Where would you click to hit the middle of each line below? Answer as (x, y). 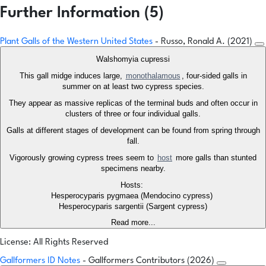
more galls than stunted (215, 158)
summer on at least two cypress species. (133, 87)
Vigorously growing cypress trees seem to (83, 158)
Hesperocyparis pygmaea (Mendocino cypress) (133, 196)
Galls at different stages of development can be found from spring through (133, 131)
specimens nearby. (133, 169)
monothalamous (153, 76)
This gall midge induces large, (72, 76)
